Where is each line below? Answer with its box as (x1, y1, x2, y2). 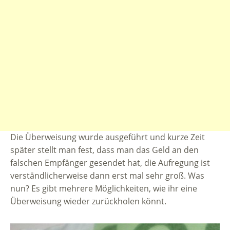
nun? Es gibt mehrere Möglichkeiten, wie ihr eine (10, 183, 197, 195)
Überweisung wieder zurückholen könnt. (10, 196, 166, 207)
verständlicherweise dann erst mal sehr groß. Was (10, 170, 204, 182)
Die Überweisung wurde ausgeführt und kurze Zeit (10, 131, 205, 143)
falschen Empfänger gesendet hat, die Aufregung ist (10, 157, 210, 169)
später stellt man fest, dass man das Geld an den (10, 144, 199, 156)
